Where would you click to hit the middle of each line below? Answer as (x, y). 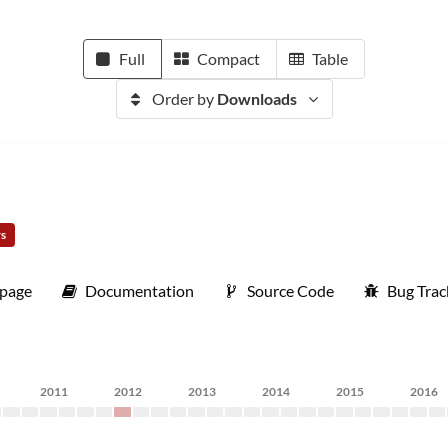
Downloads (256, 98)
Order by (184, 98)
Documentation (139, 290)
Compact (228, 58)
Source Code (290, 290)
